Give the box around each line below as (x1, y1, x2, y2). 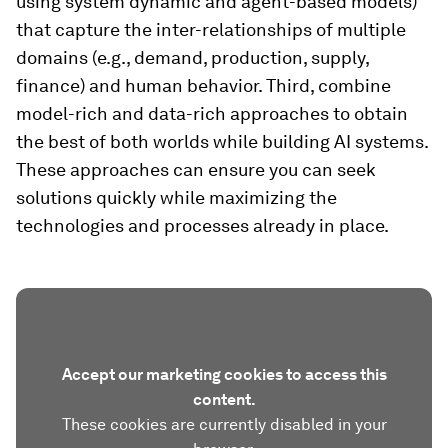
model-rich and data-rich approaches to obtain (16, 103, 408, 124)
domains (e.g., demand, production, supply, (16, 47, 369, 68)
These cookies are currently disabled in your (61, 415, 387, 434)
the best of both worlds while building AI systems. (16, 131, 428, 152)
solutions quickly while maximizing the (16, 187, 337, 208)
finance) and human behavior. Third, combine (16, 75, 391, 96)
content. (192, 390, 256, 409)
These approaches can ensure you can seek (16, 159, 376, 180)
